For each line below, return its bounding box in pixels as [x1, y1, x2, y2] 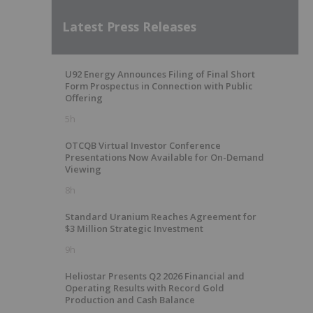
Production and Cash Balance [65, 293, 195, 306]
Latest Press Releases [62, 17, 196, 35]
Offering [65, 92, 103, 104]
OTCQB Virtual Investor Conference [65, 139, 221, 152]
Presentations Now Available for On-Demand [65, 151, 264, 163]
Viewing [65, 163, 101, 175]
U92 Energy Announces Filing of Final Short [65, 68, 255, 80]
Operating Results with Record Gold [65, 282, 224, 294]
